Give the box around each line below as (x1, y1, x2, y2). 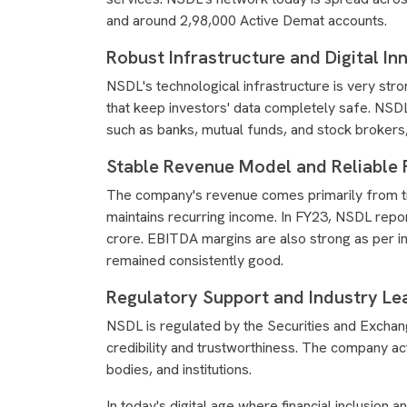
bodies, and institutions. (106, 360, 252, 379)
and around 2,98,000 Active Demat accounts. (106, 11, 387, 30)
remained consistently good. (106, 251, 283, 270)
